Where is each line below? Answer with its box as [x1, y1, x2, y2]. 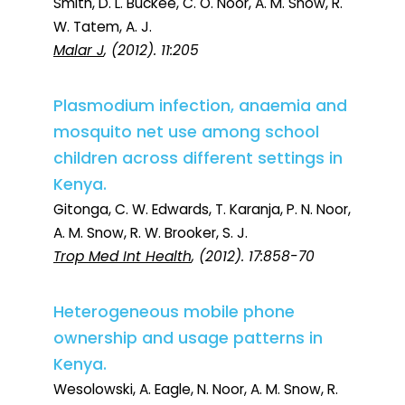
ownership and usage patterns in [53, 327, 323, 350]
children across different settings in [53, 147, 343, 170]
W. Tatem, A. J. [53, 17, 152, 37]
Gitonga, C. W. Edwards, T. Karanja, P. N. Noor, [53, 200, 351, 220]
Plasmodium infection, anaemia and [53, 95, 347, 118]
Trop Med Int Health [53, 247, 192, 267]
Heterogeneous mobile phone [53, 301, 295, 324]
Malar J [53, 41, 104, 61]
